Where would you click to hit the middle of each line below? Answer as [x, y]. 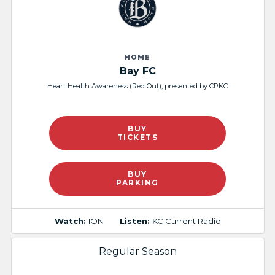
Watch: [71, 221]
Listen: [136, 221]
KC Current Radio [186, 221]
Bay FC [137, 71]
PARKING [137, 183]
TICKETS [137, 137]
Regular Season [137, 252]
